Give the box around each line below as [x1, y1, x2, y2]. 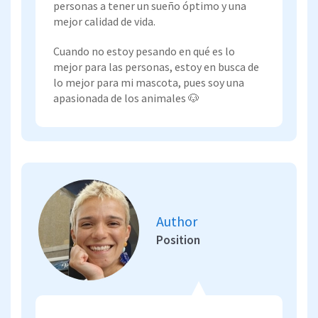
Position [156, 231, 200, 248]
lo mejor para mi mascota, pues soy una [53, 75, 244, 89]
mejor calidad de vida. [53, 13, 155, 28]
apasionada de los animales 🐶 [53, 90, 199, 105]
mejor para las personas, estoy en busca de [53, 59, 259, 74]
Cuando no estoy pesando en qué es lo [53, 43, 235, 58]
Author [156, 212, 197, 230]
